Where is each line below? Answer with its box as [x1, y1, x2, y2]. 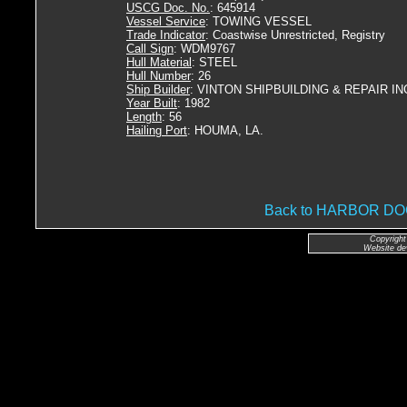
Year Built [126, 96, 177, 110]
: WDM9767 [174, 42, 235, 55]
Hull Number [126, 69, 191, 83]
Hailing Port [126, 124, 187, 137]
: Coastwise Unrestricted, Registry [205, 28, 385, 42]
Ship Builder [126, 83, 190, 96]
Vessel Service [126, 15, 205, 28]
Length [126, 110, 162, 124]
